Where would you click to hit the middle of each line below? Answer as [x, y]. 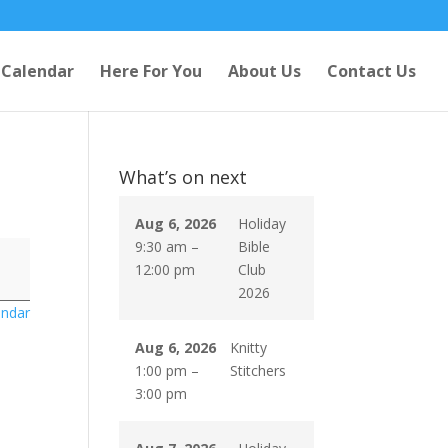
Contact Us [371, 71]
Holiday [261, 223]
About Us [264, 71]
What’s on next [183, 177]
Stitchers [257, 370]
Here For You [151, 71]
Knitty [248, 347]
